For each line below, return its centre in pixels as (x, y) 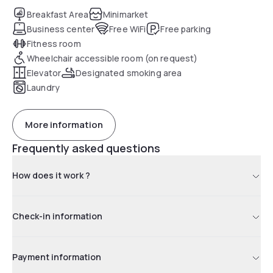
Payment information (57, 257)
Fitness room (54, 43)
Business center (61, 29)
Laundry (43, 87)
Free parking (186, 29)
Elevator (44, 73)
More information (64, 125)
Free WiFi (128, 29)
